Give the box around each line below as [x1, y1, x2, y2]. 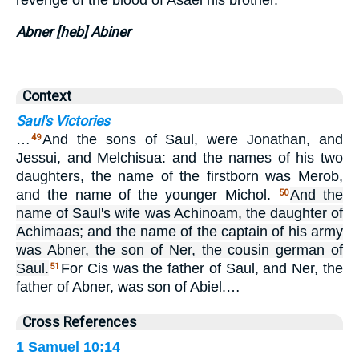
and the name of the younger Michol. [16, 186, 278, 203]
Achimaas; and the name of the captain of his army [16, 223, 343, 240]
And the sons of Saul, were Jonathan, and [42, 131, 343, 147]
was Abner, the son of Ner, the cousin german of [16, 241, 343, 258]
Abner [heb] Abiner [16, 24, 131, 41]
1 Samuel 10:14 [16, 338, 120, 355]
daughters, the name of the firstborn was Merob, [16, 167, 343, 184]
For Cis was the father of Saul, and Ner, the [61, 260, 343, 276]
